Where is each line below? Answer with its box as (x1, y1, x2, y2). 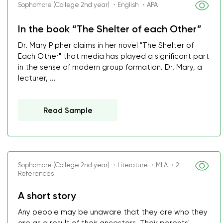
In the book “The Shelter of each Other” (18, 23, 202, 35)
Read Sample (43, 106, 93, 115)
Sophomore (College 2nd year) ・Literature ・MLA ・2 (18, 161, 179, 169)
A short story (18, 190, 76, 202)
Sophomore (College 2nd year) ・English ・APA (18, 1, 158, 8)
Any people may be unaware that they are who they (18, 208, 208, 217)
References (18, 170, 54, 177)
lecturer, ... (18, 74, 56, 83)
